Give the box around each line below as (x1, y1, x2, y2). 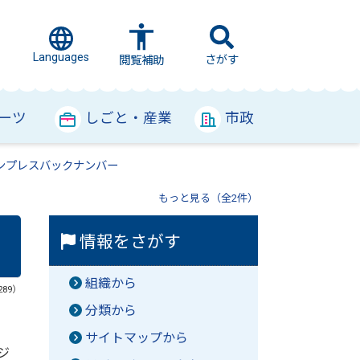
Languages (33, 51, 89, 64)
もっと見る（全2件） (157, 192, 258, 204)
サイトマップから (85, 330, 188, 346)
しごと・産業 (85, 110, 172, 126)
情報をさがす (76, 232, 182, 252)
